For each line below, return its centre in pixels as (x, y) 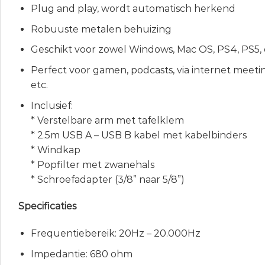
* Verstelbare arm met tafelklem (107, 120)
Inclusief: (51, 105)
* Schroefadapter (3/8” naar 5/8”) (107, 179)
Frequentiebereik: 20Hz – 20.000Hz (115, 234)
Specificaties (47, 206)
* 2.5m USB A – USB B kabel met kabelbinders (138, 135)
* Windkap (55, 150)
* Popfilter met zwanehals (92, 164)
